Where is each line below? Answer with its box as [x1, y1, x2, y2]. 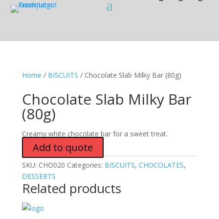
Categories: [66, 160, 105, 170]
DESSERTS [22, 172, 56, 181]
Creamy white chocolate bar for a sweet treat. [22, 129, 168, 138]
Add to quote [32, 141, 93, 154]
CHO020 [38, 160, 65, 170]
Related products [22, 179, 121, 197]
